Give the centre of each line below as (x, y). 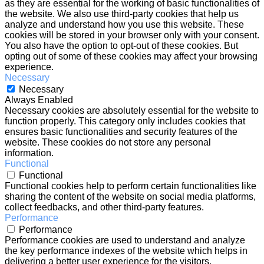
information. (29, 153)
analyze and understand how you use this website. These (124, 25)
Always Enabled (39, 100)
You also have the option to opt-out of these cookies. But (121, 46)
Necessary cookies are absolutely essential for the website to (132, 111)
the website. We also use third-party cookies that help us (122, 14)
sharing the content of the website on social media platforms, (130, 197)
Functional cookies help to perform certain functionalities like (131, 186)
